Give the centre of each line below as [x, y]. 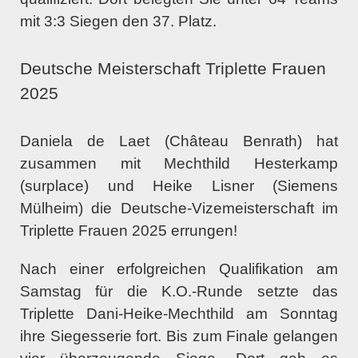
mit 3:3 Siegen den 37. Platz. [118, 22]
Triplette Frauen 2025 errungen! [129, 231]
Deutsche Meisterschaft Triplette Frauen [173, 69]
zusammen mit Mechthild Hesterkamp [179, 164]
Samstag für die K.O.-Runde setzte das [179, 292]
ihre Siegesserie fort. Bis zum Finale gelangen [179, 336]
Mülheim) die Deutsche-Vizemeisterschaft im [179, 209]
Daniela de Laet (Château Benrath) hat [179, 141]
